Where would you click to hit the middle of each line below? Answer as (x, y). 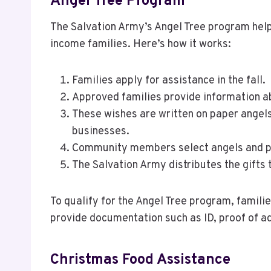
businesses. (101, 131)
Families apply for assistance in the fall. (169, 80)
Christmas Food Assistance (140, 260)
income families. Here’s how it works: (141, 44)
